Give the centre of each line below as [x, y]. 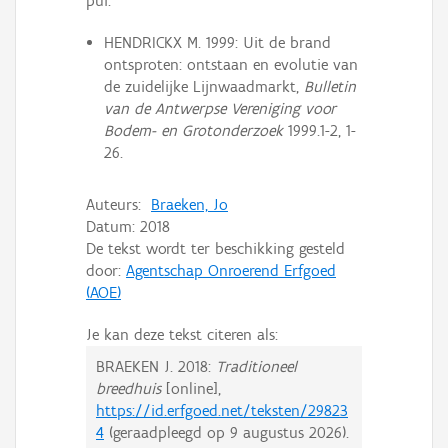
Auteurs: [118, 204]
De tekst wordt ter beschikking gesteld [215, 248]
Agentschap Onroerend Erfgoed [231, 270]
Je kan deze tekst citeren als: [182, 334]
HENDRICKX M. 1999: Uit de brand [217, 43]
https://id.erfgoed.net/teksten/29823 [222, 410]
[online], [191, 388]
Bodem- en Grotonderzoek [193, 131]
